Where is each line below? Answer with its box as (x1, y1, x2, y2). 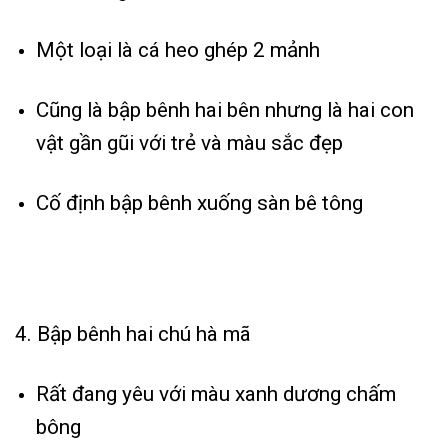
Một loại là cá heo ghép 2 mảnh (35, 38, 320, 63)
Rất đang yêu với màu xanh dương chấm (35, 382, 396, 406)
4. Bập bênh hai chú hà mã (15, 321, 251, 346)
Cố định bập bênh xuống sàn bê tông (35, 191, 363, 216)
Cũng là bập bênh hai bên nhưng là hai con (35, 98, 414, 123)
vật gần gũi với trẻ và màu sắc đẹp (35, 131, 343, 156)
